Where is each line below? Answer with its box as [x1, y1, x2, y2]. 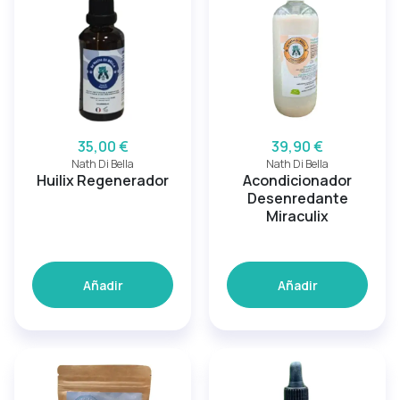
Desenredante [246, 188, 348, 208]
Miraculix [266, 206, 329, 226]
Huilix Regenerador [37, 171, 169, 190]
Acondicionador [243, 171, 352, 190]
